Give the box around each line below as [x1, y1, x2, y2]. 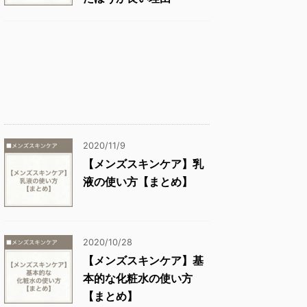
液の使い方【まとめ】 [83, 175, 193, 188]
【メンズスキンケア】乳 [83, 157, 204, 171]
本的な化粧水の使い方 [83, 271, 193, 285]
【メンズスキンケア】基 [83, 254, 204, 267]
